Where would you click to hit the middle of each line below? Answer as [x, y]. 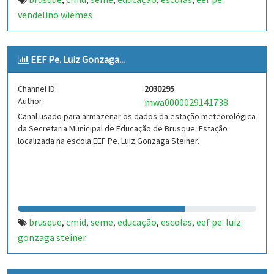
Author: [31, 101]
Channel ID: [37, 89]
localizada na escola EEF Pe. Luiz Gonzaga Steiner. [109, 141]
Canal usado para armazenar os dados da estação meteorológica [137, 116]
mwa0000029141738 [186, 102]
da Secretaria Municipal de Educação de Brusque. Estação [123, 128]
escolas [176, 222]
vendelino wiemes [55, 15]
